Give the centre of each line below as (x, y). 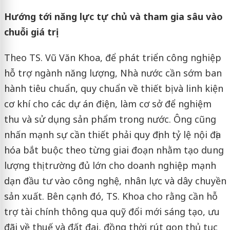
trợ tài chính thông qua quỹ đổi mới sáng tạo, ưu (112, 212)
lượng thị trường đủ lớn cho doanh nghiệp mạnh (110, 166)
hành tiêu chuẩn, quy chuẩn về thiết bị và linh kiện (113, 89)
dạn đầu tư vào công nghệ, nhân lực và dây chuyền (115, 181)
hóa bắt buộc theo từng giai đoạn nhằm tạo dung (114, 150)
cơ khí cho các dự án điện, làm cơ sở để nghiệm (108, 104)
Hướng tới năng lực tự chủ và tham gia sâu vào (113, 17)
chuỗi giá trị (30, 32)
